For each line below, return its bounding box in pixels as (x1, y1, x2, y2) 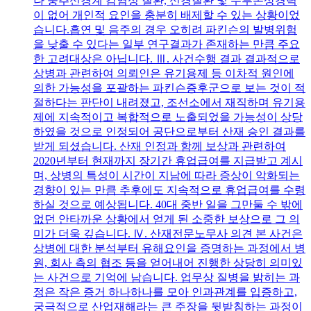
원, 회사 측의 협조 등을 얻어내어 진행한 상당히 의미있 (33, 256, 303, 269)
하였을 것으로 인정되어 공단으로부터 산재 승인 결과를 (33, 125, 305, 137)
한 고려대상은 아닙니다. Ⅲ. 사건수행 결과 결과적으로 (33, 52, 300, 65)
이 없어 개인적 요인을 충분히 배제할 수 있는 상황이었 (33, 8, 300, 21)
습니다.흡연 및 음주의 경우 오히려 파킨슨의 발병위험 (33, 23, 297, 35)
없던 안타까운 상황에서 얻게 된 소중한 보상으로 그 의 (33, 212, 300, 225)
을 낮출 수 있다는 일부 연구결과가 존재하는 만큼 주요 (33, 37, 300, 50)
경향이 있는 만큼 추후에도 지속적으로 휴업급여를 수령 (33, 183, 305, 196)
